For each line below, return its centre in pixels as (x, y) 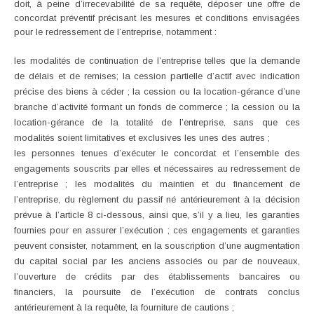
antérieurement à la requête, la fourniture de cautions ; (124, 307)
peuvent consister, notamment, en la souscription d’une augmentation (157, 245)
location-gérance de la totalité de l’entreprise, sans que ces (157, 122)
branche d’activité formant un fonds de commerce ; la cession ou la (157, 107)
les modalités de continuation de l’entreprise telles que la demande (157, 60)
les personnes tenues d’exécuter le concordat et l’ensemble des (157, 153)
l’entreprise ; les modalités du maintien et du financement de (157, 184)
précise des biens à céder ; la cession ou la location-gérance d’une (157, 91)
